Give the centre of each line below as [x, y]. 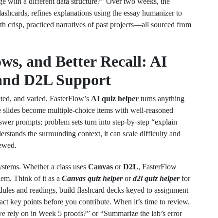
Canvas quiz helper [92, 178]
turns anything [162, 99]
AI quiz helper [115, 99]
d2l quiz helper [156, 178]
